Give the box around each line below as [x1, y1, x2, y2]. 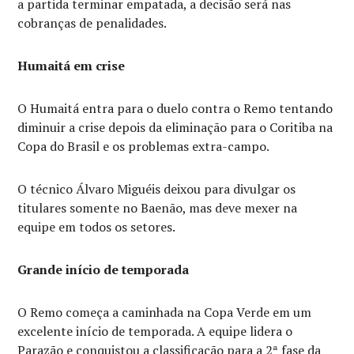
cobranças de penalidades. [17, 14, 170, 32]
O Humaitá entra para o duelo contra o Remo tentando [17, 100, 333, 118]
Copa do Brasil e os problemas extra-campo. [17, 137, 270, 156]
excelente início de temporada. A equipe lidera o [17, 322, 293, 341]
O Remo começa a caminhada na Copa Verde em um [17, 303, 312, 322]
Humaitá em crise [17, 57, 126, 75]
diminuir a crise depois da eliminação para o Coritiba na [17, 119, 333, 137]
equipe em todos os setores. [17, 218, 176, 236]
